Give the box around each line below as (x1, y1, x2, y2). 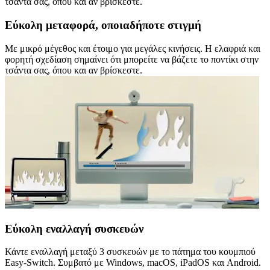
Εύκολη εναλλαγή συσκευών (5, 222, 143, 235)
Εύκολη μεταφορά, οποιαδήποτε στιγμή (5, 19, 201, 32)
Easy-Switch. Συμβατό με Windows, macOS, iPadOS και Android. (5, 257, 261, 268)
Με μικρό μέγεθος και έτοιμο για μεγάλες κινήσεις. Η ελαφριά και (5, 43, 260, 54)
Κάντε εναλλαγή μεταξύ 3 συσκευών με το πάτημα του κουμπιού (5, 246, 256, 257)
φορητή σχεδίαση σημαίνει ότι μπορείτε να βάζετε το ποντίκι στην (5, 54, 259, 64)
